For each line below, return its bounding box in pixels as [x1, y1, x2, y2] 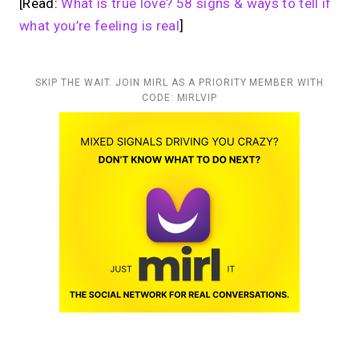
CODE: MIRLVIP [141, 92, 218, 104]
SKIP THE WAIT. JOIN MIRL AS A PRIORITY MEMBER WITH [35, 77, 324, 89]
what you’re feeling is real [19, 18, 180, 34]
